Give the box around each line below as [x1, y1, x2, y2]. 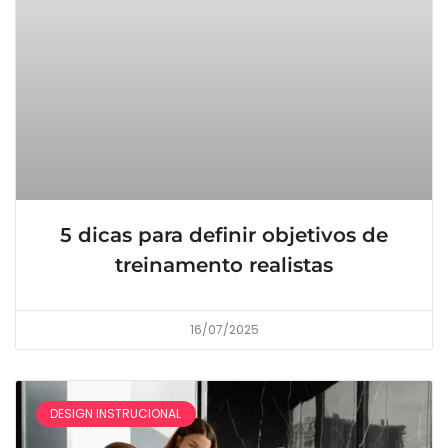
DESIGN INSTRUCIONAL [50, 404, 182, 422]
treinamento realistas [115, 252, 333, 277]
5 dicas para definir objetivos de [60, 222, 388, 247]
